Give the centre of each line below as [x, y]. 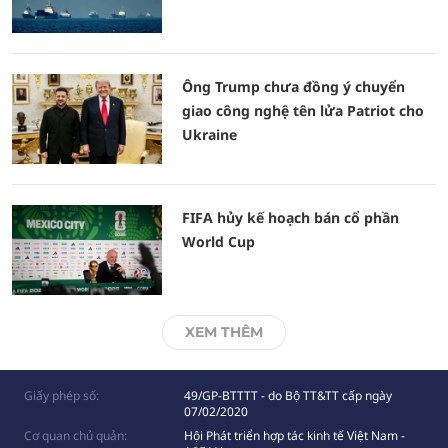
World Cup [218, 241]
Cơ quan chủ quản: [75, 435]
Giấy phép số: [61, 395]
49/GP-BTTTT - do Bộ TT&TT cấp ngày [288, 395]
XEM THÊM [224, 332]
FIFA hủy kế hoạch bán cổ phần [290, 217]
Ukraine [209, 134]
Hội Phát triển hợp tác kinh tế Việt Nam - [294, 435]
